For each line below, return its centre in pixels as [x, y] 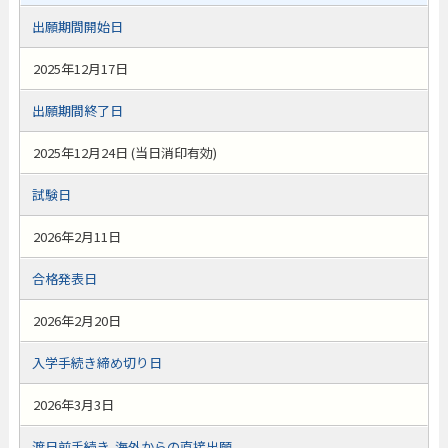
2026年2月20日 [76, 320]
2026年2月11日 [76, 236]
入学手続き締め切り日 [96, 362]
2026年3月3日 [73, 404]
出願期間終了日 [77, 110]
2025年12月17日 [80, 68]
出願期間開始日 [77, 26]
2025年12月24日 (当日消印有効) [124, 152]
